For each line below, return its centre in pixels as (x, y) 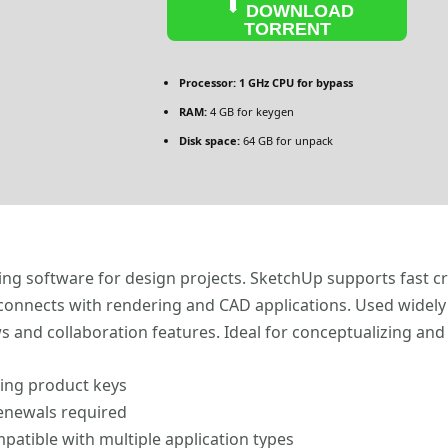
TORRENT (287, 28)
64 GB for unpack (286, 140)
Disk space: (209, 140)
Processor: (207, 82)
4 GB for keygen (250, 111)
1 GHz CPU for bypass (294, 82)
